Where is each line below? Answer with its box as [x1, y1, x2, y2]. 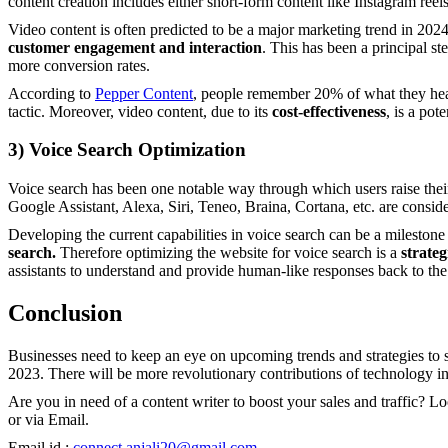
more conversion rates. [8, 56, 150, 74]
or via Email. [8, 410, 89, 428]
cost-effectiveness [272, 102, 386, 120]
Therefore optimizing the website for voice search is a [56, 244, 401, 262]
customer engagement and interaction [8, 38, 262, 56]
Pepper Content [95, 84, 193, 102]
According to [8, 84, 95, 102]
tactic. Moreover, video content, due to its [8, 102, 272, 120]
